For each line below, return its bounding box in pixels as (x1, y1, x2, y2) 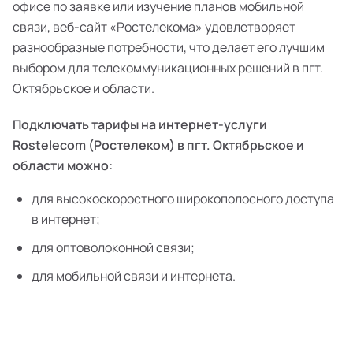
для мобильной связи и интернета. (32, 267, 236, 284)
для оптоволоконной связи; (32, 239, 195, 256)
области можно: (13, 157, 113, 174)
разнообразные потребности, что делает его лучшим (13, 39, 325, 56)
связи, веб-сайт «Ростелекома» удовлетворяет (13, 18, 295, 35)
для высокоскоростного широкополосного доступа (32, 190, 334, 207)
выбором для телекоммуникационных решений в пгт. (13, 59, 323, 76)
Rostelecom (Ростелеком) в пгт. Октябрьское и (13, 136, 304, 154)
